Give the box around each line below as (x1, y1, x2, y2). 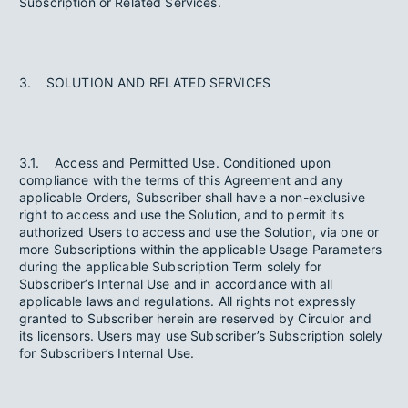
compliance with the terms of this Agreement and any (19, 172, 344, 188)
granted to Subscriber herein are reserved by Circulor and (19, 311, 372, 326)
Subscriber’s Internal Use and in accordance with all (19, 276, 333, 291)
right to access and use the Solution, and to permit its (19, 207, 344, 222)
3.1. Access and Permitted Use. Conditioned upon (19, 155, 331, 170)
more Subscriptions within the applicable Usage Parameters (19, 241, 382, 257)
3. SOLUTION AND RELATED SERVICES (19, 75, 270, 90)
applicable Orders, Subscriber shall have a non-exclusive (19, 189, 365, 205)
